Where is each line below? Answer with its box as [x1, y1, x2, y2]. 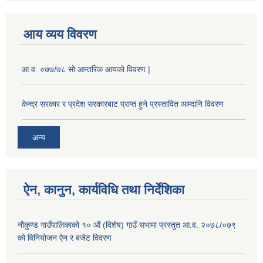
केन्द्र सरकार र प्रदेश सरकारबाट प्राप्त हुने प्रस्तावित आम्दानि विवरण [22, 99, 224, 109]
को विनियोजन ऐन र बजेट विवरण [18, 232, 112, 242]
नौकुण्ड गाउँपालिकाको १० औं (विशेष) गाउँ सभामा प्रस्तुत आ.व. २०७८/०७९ [18, 220, 236, 230]
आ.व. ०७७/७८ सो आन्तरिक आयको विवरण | [22, 65, 150, 75]
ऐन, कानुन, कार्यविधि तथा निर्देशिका [23, 182, 184, 197]
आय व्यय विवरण [23, 27, 96, 42]
